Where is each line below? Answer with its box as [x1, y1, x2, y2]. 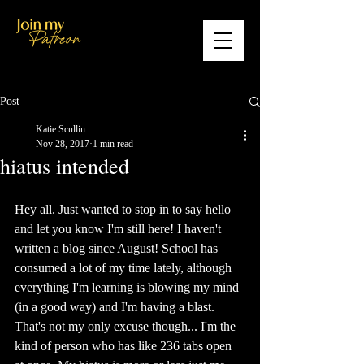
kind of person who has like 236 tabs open [15, 339, 235, 353]
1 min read [93, 138, 133, 149]
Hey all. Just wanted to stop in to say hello [15, 202, 234, 216]
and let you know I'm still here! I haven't [15, 222, 224, 236]
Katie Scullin [36, 123, 85, 135]
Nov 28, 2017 [36, 138, 89, 149]
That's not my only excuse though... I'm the [15, 319, 239, 333]
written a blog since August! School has [15, 241, 221, 255]
